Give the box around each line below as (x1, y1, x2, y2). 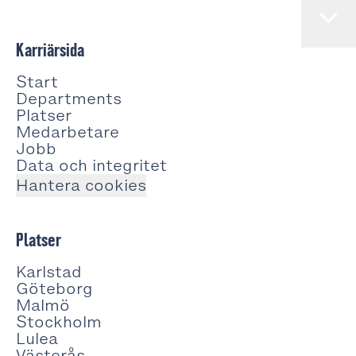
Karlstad (16, 261, 82, 282)
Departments (16, 88, 122, 109)
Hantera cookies (16, 175, 146, 195)
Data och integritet (16, 155, 167, 176)
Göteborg (16, 278, 93, 299)
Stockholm (16, 311, 102, 332)
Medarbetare (16, 122, 119, 142)
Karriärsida (16, 39, 84, 61)
